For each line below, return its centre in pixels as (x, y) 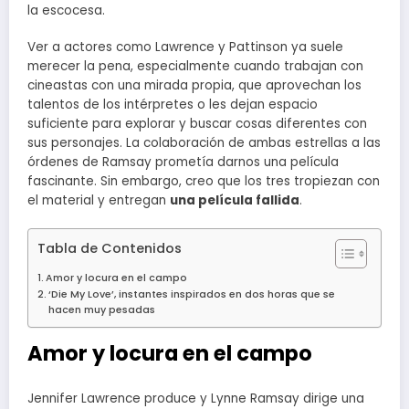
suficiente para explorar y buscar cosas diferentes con (197, 124)
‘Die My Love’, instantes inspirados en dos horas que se (192, 294)
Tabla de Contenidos (110, 248)
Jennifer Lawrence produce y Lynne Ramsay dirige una (196, 399)
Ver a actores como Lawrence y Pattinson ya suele (185, 47)
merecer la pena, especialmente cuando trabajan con (195, 67)
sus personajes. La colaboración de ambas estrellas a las (204, 143)
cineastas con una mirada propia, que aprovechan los (194, 86)
